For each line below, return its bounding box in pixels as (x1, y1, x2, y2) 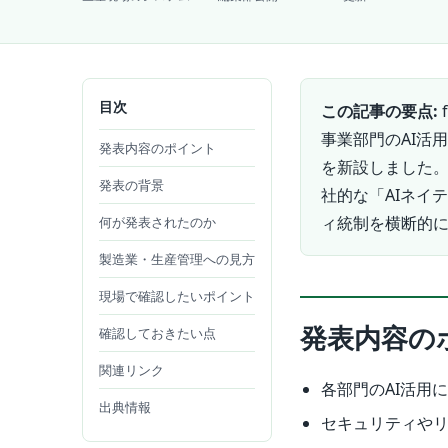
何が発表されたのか (99, 213, 216, 232)
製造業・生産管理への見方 (99, 250, 255, 269)
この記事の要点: (321, 100, 438, 123)
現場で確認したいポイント (99, 287, 255, 306)
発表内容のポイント (99, 139, 216, 158)
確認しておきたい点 (99, 324, 216, 343)
